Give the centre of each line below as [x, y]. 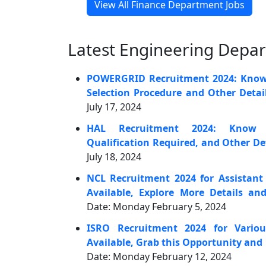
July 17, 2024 [114, 107]
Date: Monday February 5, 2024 [156, 207]
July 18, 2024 [114, 157]
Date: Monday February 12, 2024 [159, 256]
